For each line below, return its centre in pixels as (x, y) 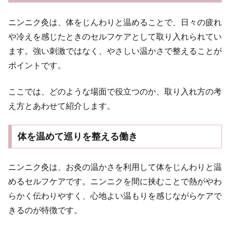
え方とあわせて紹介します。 (62, 106)
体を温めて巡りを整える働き (77, 137)
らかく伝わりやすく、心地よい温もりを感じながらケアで (115, 196)
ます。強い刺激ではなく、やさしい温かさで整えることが (115, 51)
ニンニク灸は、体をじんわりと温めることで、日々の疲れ (115, 23)
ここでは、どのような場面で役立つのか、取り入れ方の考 (115, 91)
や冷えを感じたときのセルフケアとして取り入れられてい (115, 37)
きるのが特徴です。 (45, 210)
